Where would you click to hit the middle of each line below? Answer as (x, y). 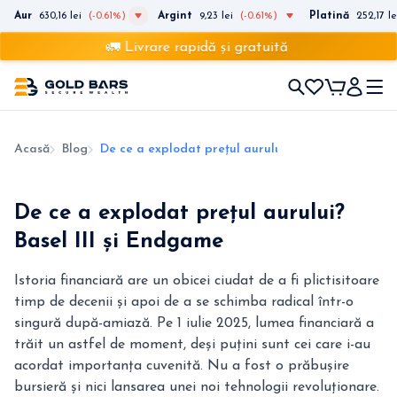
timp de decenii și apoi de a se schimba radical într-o (184, 302)
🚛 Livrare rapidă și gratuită (183, 47)
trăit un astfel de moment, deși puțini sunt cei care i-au (192, 345)
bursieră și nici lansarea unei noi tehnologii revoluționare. (197, 387)
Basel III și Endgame (119, 242)
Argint (175, 16)
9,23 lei (216, 16)
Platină (329, 16)
